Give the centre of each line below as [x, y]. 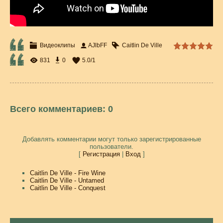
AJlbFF [98, 45]
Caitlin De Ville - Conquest [68, 188]
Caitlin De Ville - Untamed [67, 180]
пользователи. [111, 147]
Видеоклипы [57, 45]
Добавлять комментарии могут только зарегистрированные [111, 139]
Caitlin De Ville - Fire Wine [68, 173]
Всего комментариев [56, 109]
